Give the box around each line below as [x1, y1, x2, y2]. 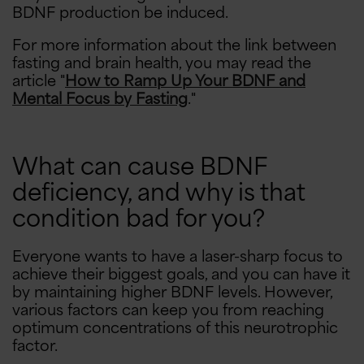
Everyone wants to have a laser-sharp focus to [12, 249, 343, 265]
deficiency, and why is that [12, 182, 305, 206]
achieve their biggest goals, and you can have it [12, 267, 350, 283]
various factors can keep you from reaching [12, 303, 324, 318]
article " [12, 74, 65, 89]
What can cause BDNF [12, 156, 266, 180]
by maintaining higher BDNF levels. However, [12, 285, 332, 301]
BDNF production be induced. [12, 6, 228, 21]
